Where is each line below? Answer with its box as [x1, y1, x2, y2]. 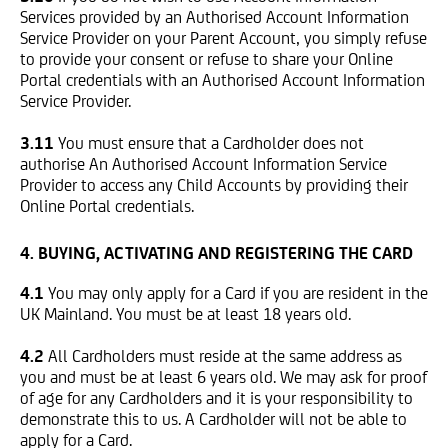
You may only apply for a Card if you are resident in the [48, 283, 428, 303]
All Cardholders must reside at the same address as [48, 346, 402, 366]
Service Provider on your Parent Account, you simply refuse [20, 28, 427, 48]
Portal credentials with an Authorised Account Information [20, 70, 425, 90]
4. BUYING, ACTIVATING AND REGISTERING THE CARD [20, 243, 413, 263]
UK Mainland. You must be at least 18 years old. [20, 304, 351, 324]
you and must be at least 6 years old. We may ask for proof [20, 367, 427, 387]
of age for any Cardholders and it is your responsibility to [20, 388, 413, 408]
